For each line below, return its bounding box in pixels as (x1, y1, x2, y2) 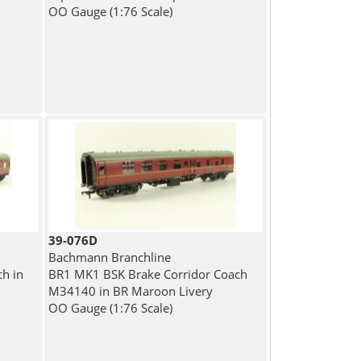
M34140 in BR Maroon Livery (48, 283, 214, 300)
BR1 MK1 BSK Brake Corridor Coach (48, 266, 248, 283)
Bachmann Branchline (48, 249, 172, 266)
